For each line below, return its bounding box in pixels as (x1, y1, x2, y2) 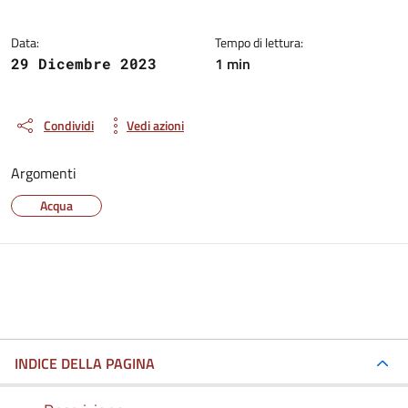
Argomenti (11, 161, 76, 184)
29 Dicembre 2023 (11, 53, 157, 73)
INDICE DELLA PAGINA (15, 352, 155, 374)
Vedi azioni (127, 116, 184, 135)
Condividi (44, 116, 94, 135)
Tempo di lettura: (215, 32, 303, 52)
